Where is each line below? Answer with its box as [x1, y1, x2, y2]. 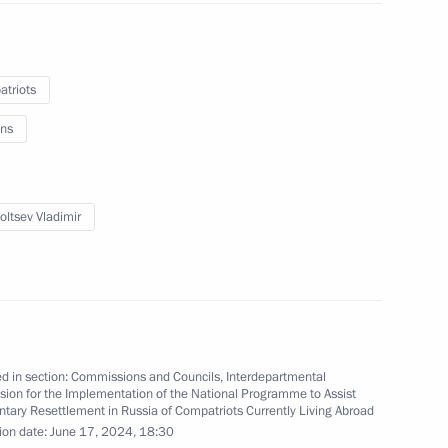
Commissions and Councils [70, 367, 220, 386]
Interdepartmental [225, 367, 326, 386]
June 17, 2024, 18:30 [49, 422, 174, 441]
